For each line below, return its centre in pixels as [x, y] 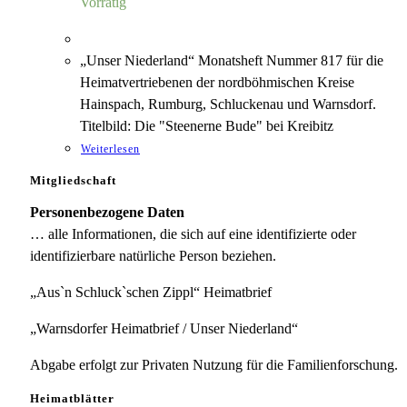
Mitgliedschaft [73, 180]
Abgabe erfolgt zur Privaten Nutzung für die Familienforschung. [214, 365]
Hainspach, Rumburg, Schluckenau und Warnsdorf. [228, 104]
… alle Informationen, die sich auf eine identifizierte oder [193, 234]
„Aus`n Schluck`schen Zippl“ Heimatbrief [151, 293]
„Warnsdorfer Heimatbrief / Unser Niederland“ [164, 329]
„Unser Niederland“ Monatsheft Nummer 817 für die [232, 60]
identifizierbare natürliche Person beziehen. [153, 256]
